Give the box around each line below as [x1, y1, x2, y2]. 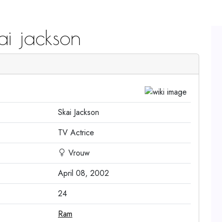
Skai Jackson [58, 107, 99, 118]
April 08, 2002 [58, 167, 109, 179]
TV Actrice [58, 127, 94, 138]
